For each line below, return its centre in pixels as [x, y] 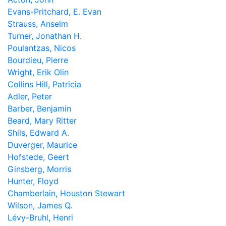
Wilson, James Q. [40, 205]
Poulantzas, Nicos [42, 48]
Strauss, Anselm [38, 24]
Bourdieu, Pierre [38, 60]
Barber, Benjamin [39, 108]
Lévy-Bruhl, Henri [40, 217]
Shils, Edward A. [38, 133]
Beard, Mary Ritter [42, 121]
